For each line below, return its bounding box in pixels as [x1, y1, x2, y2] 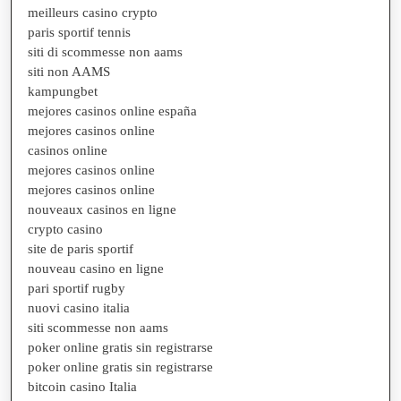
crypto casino [28, 221, 103, 236]
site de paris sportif [28, 241, 133, 256]
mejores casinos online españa [28, 103, 197, 118]
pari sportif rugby [28, 280, 125, 295]
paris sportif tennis [28, 24, 131, 39]
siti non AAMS [28, 64, 110, 79]
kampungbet [28, 83, 98, 98]
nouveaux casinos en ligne [28, 201, 176, 217]
